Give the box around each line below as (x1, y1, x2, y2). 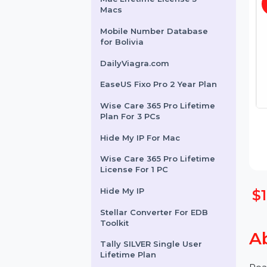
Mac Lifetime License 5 (107, 14, 212, 24)
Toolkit (107, 254, 139, 265)
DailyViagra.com (107, 82, 182, 94)
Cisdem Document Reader (107, 2, 229, 13)
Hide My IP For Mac (107, 163, 194, 173)
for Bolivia (107, 60, 155, 70)
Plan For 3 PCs (107, 139, 173, 151)
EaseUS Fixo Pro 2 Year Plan (107, 105, 234, 116)
